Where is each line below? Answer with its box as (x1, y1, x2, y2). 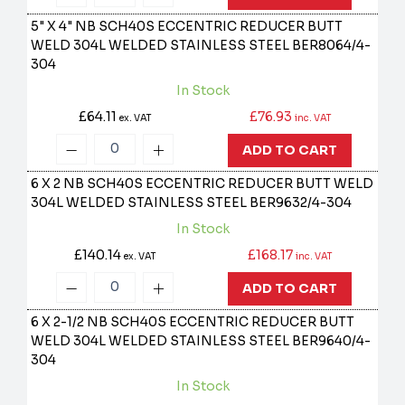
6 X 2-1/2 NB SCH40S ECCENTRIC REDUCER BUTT (31, 314, 355, 331)
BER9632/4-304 (250, 194, 353, 212)
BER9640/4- (292, 333, 372, 350)
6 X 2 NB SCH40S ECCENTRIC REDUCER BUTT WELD (31, 175, 374, 193)
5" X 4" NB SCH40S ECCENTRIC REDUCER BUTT (31, 18, 344, 35)
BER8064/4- (292, 37, 372, 54)
